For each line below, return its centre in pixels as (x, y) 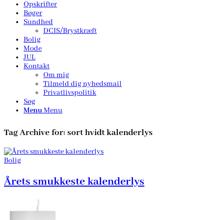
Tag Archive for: (36, 133)
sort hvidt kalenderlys (110, 133)
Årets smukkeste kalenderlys (74, 181)
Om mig (56, 75)
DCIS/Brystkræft (70, 31)
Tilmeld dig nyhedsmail (82, 84)
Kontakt (37, 66)
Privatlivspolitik (70, 93)
